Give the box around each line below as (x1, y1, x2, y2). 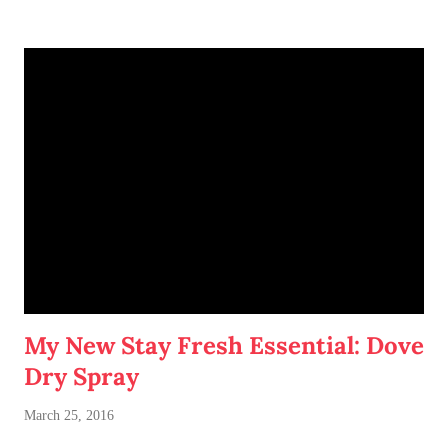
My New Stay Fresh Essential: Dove (24, 330, 424, 362)
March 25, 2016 (24, 408, 114, 424)
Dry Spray (24, 361, 139, 393)
